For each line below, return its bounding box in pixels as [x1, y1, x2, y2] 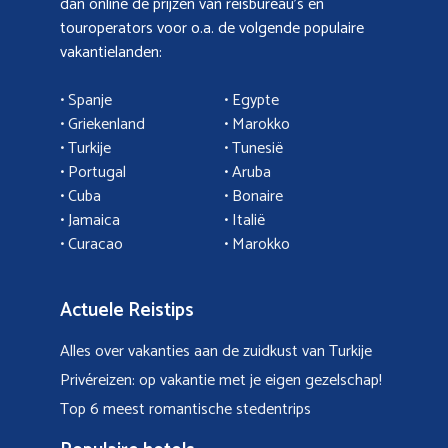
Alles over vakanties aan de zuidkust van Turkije [60, 337, 372, 365]
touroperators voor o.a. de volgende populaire [60, 14, 364, 42]
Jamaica [68, 206, 120, 234]
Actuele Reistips [60, 294, 194, 326]
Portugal [68, 158, 126, 186]
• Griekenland [60, 110, 145, 138]
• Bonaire [224, 182, 283, 210]
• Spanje [60, 86, 112, 114]
